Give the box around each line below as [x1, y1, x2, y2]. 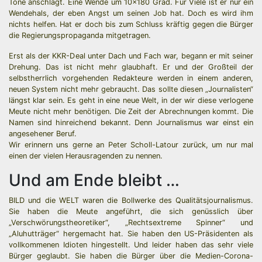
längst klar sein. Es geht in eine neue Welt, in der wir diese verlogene [9, 96, 253, 105]
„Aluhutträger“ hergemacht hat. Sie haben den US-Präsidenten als [9, 229, 253, 238]
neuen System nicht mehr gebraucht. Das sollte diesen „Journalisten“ [9, 85, 253, 94]
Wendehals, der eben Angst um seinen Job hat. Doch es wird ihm [9, 9, 253, 18]
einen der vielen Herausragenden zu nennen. [9, 151, 163, 160]
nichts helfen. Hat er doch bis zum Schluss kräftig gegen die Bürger [9, 20, 253, 29]
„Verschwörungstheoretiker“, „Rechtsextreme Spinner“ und [9, 218, 253, 227]
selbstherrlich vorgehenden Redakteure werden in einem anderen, [9, 74, 253, 82]
